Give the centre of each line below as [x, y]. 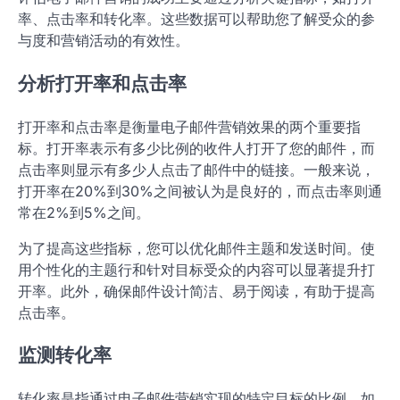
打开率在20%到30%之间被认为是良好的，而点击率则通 [200, 191]
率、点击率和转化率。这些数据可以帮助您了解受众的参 [196, 18]
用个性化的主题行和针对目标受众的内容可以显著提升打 [196, 269]
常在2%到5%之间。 [84, 212]
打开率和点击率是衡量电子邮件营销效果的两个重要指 [189, 126]
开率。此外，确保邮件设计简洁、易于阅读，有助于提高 [196, 291]
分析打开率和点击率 [102, 83]
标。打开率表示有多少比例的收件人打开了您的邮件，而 [196, 148]
